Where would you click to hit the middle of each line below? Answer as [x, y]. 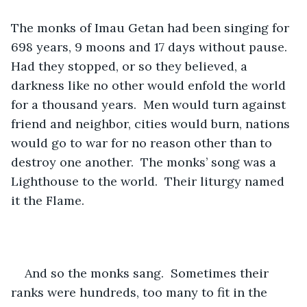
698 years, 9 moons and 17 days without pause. [152, 47]
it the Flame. [49, 200]
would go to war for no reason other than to [143, 143]
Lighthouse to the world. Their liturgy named [149, 181]
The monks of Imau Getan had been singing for [152, 27]
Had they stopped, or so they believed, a [131, 66]
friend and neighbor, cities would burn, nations [152, 123]
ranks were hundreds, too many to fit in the [141, 292]
